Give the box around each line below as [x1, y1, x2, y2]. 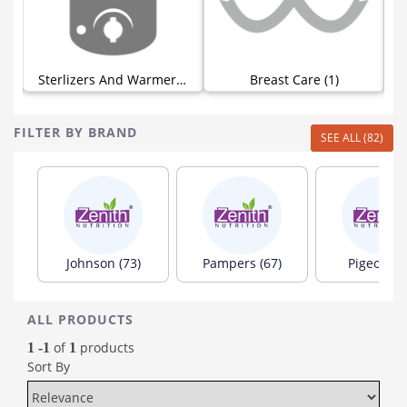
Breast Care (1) [249, 70, 339, 88]
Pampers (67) [203, 253, 282, 272]
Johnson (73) [65, 253, 141, 272]
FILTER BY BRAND [14, 123, 137, 141]
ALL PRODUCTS [27, 310, 134, 328]
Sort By [27, 357, 70, 375]
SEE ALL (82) [321, 129, 383, 145]
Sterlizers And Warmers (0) [176, 70, 187, 88]
